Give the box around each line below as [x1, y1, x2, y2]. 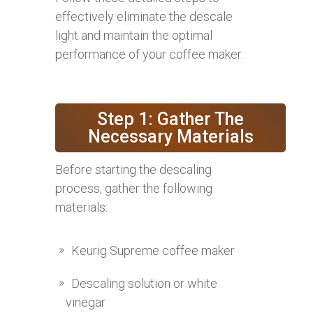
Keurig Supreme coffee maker [71, 242, 235, 258]
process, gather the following [55, 180, 212, 196]
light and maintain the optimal [55, 27, 212, 43]
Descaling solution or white [71, 275, 217, 291]
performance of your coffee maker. [55, 46, 243, 61]
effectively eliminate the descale [55, 8, 233, 24]
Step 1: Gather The [97, 108, 244, 129]
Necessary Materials [87, 126, 254, 147]
